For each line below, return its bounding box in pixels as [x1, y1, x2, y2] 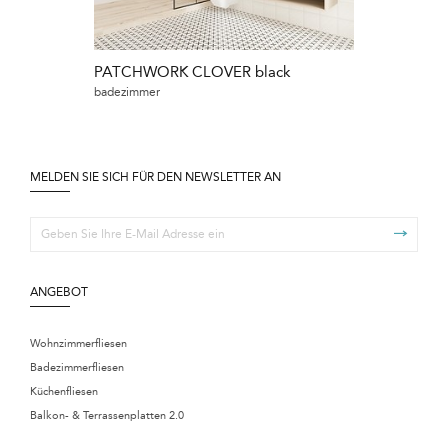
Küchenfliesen [30, 384, 98, 398]
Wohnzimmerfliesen [30, 336, 127, 350]
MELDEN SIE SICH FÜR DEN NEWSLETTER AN [30, 169, 281, 184]
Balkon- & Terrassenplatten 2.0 [30, 408, 184, 422]
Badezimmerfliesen [30, 360, 124, 374]
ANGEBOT [30, 284, 88, 299]
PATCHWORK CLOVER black [94, 62, 291, 81]
